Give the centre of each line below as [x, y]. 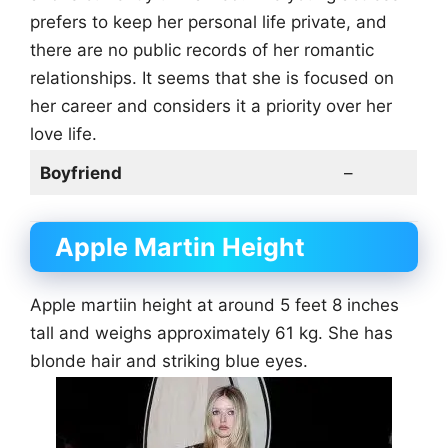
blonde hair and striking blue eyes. [169, 361]
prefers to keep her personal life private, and [208, 22]
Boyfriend [80, 172]
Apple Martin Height [180, 247]
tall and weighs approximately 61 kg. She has [211, 333]
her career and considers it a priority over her [211, 106]
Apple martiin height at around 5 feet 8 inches [214, 305]
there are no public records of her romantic [202, 50]
